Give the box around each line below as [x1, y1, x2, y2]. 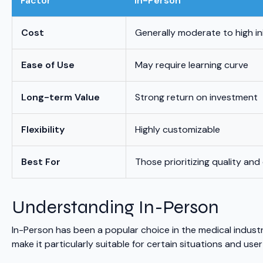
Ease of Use [21, 59, 75, 72]
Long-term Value [21, 91, 100, 104]
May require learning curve [135, 59, 248, 72]
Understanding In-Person [12, 195, 219, 219]
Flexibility [21, 123, 65, 136]
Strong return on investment [135, 91, 258, 104]
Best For [21, 156, 60, 168]
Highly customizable [135, 123, 220, 136]
